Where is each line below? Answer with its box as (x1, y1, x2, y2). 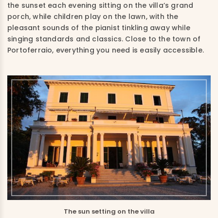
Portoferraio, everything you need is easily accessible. (7, 45, 206, 55)
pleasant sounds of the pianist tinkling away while (7, 22, 191, 33)
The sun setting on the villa (63, 207, 155, 217)
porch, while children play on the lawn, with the (7, 11, 179, 21)
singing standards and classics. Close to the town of (7, 34, 201, 44)
